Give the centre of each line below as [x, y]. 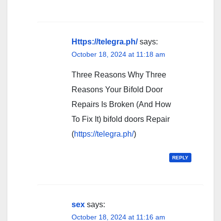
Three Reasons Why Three [119, 75]
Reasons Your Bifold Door [117, 90]
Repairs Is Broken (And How [121, 105]
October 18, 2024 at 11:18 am [118, 55]
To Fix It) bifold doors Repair [121, 119]
